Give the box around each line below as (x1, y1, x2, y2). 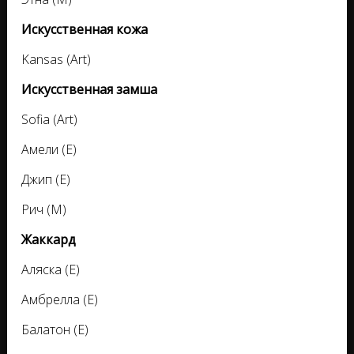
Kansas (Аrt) (21, 51, 91, 69)
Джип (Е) (21, 171, 70, 189)
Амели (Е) (21, 141, 77, 159)
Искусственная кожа (21, 21, 148, 39)
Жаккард (21, 231, 76, 249)
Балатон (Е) (21, 321, 88, 339)
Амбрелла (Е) (21, 291, 98, 309)
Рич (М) (21, 201, 66, 219)
